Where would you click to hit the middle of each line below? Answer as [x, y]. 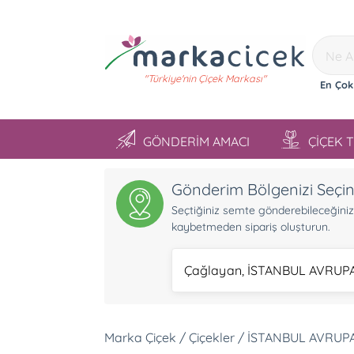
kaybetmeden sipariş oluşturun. [250, 227]
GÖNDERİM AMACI [196, 141]
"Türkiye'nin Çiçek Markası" [205, 78]
